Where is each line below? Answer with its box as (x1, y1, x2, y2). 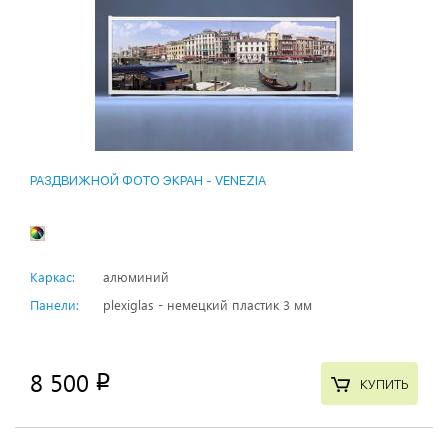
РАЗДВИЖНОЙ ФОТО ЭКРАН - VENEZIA (30, 173, 266, 189)
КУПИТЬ (359, 376, 408, 392)
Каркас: (30, 268, 75, 286)
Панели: (30, 296, 79, 314)
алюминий (103, 268, 169, 286)
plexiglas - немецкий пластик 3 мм (103, 296, 312, 314)
